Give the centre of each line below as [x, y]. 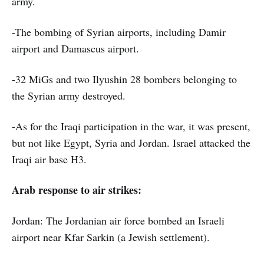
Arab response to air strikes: [77, 190]
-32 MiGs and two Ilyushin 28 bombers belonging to [124, 79]
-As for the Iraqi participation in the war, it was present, [131, 126]
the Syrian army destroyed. [69, 96]
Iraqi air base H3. [49, 159]
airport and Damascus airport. [75, 49]
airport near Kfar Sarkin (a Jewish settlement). [111, 237]
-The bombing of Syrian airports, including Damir [119, 32]
